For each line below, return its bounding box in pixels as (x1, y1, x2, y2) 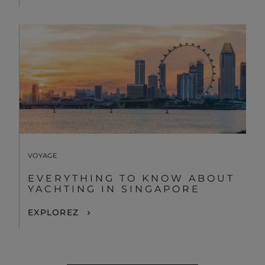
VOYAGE (28, 151, 57, 160)
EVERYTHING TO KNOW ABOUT (28, 172, 235, 184)
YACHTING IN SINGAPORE (28, 183, 201, 195)
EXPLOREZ (28, 206, 79, 218)
